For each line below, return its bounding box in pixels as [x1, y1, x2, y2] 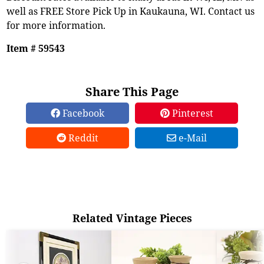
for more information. [6, 18, 106, 32]
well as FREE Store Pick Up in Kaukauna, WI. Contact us [6, 4, 255, 18]
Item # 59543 [6, 41, 65, 55]
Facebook [60, 106, 104, 120]
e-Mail [176, 131, 207, 144]
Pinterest [169, 106, 213, 120]
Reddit [66, 131, 98, 144]
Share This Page [85, 83, 179, 100]
